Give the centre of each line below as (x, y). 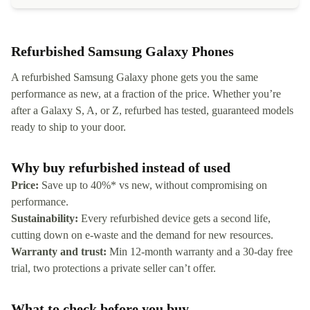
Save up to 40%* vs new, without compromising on (153, 185)
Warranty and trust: (59, 252)
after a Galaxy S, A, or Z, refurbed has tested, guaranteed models (152, 111)
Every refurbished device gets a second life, (174, 219)
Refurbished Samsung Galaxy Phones (122, 52)
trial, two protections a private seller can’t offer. (113, 268)
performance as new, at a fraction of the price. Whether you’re (146, 94)
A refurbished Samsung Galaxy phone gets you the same (135, 77)
